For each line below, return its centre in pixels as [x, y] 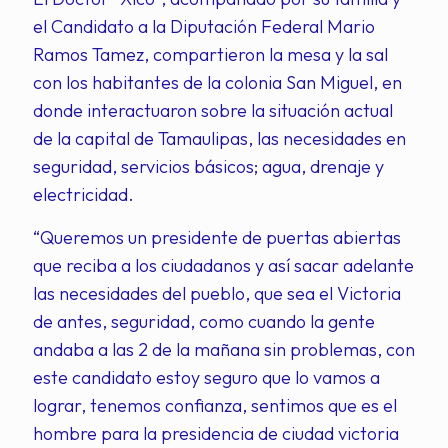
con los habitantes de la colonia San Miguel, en [217, 82]
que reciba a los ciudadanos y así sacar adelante [223, 265]
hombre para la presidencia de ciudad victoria [216, 433]
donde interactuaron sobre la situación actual [213, 110]
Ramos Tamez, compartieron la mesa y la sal [210, 54]
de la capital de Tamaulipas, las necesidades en [219, 138]
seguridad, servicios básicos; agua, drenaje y [208, 166]
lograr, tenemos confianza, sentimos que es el [215, 405]
